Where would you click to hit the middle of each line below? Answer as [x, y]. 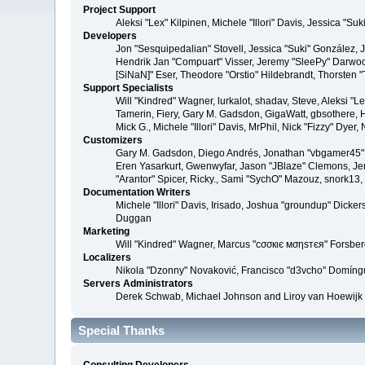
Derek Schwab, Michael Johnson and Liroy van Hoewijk [240, 297]
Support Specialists [129, 88]
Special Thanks [122, 331]
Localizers [108, 258]
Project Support [120, 10]
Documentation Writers [137, 193]
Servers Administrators [139, 284]
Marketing [107, 232]
